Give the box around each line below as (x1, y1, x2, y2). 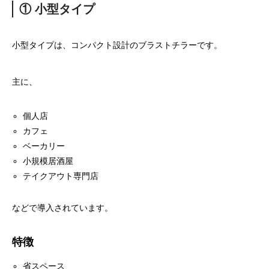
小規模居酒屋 (23, 156, 74, 166)
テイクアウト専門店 (23, 171, 99, 181)
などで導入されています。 (12, 203, 113, 213)
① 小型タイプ (19, 2, 95, 16)
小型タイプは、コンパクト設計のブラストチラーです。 (12, 40, 222, 50)
